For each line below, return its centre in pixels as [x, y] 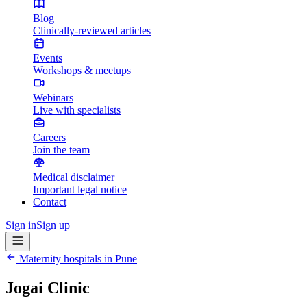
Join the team [61, 150]
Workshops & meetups [82, 70]
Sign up [53, 225]
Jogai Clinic [48, 287]
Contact [50, 202]
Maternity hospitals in [66, 259]
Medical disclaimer [74, 177]
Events [48, 58]
